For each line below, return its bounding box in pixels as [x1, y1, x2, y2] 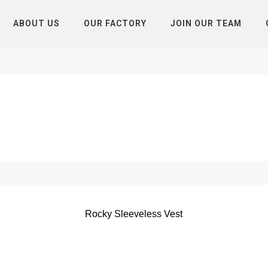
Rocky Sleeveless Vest [85, 209, 183, 219]
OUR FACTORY [83, 19, 147, 28]
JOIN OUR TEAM [170, 19, 242, 28]
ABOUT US [13, 19, 60, 28]
